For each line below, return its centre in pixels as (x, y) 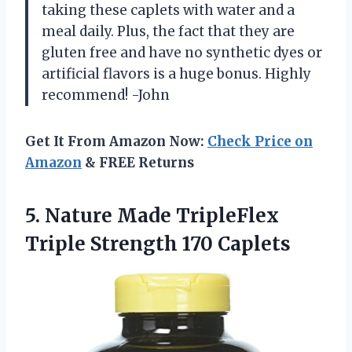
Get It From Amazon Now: (116, 141)
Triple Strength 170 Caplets (158, 244)
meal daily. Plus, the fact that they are (168, 31)
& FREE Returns (138, 162)
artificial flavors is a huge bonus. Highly (176, 73)
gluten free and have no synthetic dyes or (182, 52)
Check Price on (260, 141)
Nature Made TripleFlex (162, 215)
